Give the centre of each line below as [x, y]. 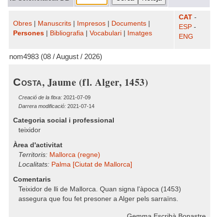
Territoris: [33, 155]
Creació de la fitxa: [40, 97]
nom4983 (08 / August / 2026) [56, 57]
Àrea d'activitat [38, 145]
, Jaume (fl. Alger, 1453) [95, 82]
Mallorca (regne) [75, 155]
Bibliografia [67, 33]
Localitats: [34, 164]
